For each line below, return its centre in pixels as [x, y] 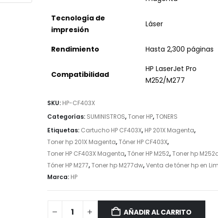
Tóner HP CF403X [143, 142]
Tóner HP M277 [68, 165]
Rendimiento [75, 49]
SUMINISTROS [106, 117]
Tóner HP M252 [148, 154]
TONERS [166, 117]
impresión [70, 30]
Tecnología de [78, 18]
